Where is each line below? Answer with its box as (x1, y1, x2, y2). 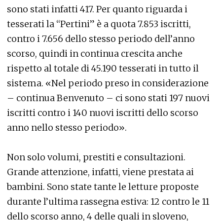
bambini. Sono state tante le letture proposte (7, 181, 199, 192)
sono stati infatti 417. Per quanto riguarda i (7, 3, 187, 15)
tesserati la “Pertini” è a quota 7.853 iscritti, (7, 18, 191, 30)
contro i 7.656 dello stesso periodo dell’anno (7, 33, 195, 44)
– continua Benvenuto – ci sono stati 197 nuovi (7, 92, 210, 104)
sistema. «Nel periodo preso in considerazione (7, 77, 209, 89)
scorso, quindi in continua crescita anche (7, 48, 183, 59)
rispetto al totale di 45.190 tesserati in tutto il (7, 63, 199, 74)
